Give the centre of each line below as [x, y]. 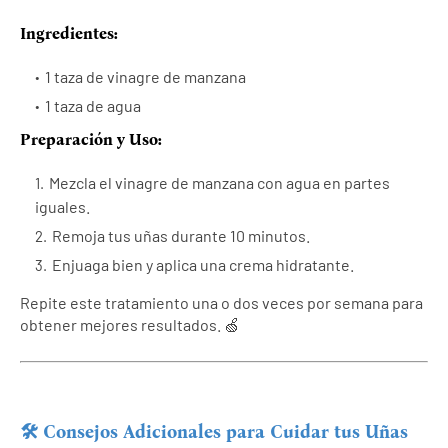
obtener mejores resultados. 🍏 [130, 324]
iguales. [62, 206]
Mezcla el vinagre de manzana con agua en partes [219, 182]
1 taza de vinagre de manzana [145, 76]
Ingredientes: [69, 33]
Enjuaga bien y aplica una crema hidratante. [203, 264]
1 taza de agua [93, 105]
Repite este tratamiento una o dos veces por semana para [221, 302]
